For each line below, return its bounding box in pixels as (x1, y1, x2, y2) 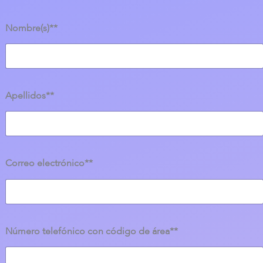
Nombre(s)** (5, 24, 58, 34)
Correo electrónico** (5, 159, 93, 169)
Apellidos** (5, 92, 54, 102)
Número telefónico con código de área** (5, 227, 178, 237)
